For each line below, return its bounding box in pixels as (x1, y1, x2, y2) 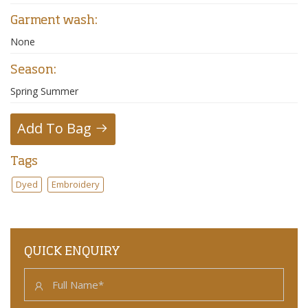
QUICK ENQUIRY (24, 245, 120, 258)
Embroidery (52, 178, 100, 191)
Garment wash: (10, 14, 98, 27)
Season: (10, 64, 56, 77)
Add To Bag (17, 119, 95, 138)
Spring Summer (10, 85, 78, 98)
